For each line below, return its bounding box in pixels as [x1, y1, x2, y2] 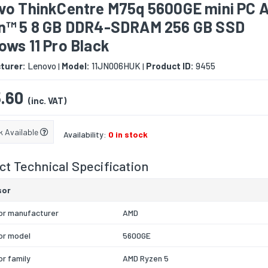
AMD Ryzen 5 [123, 253, 169, 264]
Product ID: [146, 60, 194, 72]
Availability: [63, 129, 108, 140]
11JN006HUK [90, 60, 141, 72]
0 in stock [108, 129, 148, 140]
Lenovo [26, 60, 56, 72]
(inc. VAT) [28, 95, 66, 106]
